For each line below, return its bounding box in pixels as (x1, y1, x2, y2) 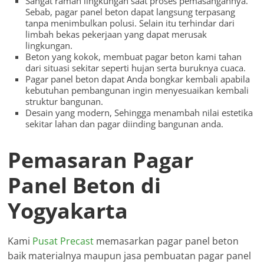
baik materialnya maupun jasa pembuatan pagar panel (8, 249, 252, 263)
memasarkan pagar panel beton (94, 235, 239, 248)
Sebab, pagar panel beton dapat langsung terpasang (25, 6, 236, 18)
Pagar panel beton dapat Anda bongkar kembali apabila (25, 73, 250, 85)
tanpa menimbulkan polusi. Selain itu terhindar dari (25, 17, 235, 29)
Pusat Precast (32, 235, 94, 248)
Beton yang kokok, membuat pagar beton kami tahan (25, 51, 242, 63)
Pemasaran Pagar (8, 146, 194, 175)
